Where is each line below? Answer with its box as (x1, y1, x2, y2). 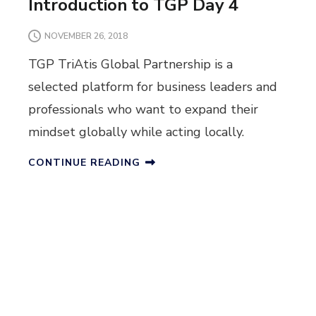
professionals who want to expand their (28, 101, 258, 119)
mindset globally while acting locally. (28, 123, 244, 141)
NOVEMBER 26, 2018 (44, 30, 128, 42)
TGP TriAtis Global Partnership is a (28, 56, 233, 73)
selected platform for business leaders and (28, 78, 277, 96)
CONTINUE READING (28, 156, 140, 170)
